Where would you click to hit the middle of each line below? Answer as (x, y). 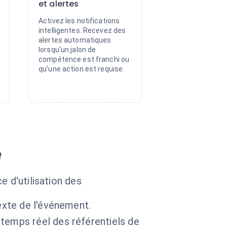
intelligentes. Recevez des (82, 30)
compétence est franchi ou (84, 59)
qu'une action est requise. (82, 69)
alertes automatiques (75, 40)
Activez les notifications (79, 21)
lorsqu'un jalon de (67, 50)
